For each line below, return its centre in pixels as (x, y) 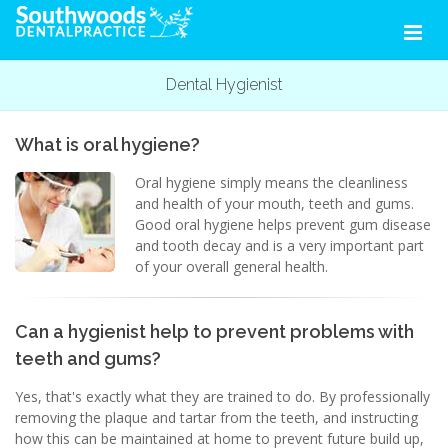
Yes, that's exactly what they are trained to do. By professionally (222, 396)
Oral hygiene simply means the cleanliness (271, 182)
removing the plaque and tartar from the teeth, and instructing (216, 417)
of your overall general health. (231, 266)
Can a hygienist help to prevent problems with (214, 331)
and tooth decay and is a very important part (279, 245)
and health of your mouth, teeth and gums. (274, 203)
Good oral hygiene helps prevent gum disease (283, 224)
